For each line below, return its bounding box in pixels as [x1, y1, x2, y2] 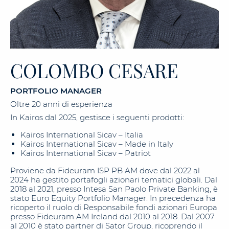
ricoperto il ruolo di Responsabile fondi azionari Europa [10, 202, 217, 212]
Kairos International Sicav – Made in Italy [20, 139, 173, 149]
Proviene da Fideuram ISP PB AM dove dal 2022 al [10, 166, 200, 175]
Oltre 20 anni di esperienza [10, 99, 112, 109]
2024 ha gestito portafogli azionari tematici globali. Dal [10, 175, 217, 185]
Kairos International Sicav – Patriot [20, 148, 151, 158]
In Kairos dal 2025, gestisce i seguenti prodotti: [10, 112, 184, 122]
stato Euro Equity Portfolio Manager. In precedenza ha [10, 193, 216, 203]
